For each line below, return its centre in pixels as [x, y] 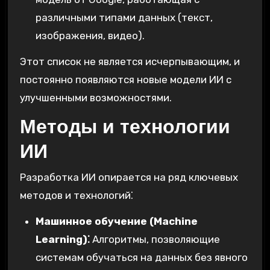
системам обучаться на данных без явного [141, 257]
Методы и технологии [125, 127]
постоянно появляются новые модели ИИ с [125, 80]
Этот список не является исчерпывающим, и [130, 62]
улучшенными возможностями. [96, 98]
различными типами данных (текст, [124, 18]
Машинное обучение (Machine [116, 221]
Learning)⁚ [62, 239]
